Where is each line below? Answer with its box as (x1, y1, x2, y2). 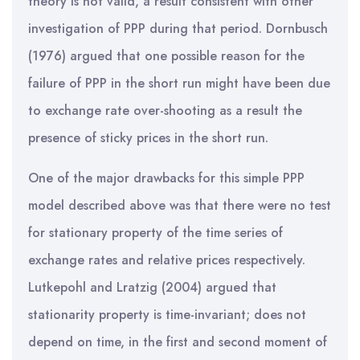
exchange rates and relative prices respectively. (28, 251, 305, 269)
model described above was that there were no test (28, 196, 331, 215)
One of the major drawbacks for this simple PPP (28, 169, 305, 187)
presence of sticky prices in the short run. (28, 129, 268, 147)
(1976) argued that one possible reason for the (28, 47, 305, 65)
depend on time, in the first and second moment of (28, 333, 327, 351)
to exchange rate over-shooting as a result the (28, 101, 302, 120)
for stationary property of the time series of (28, 223, 283, 242)
